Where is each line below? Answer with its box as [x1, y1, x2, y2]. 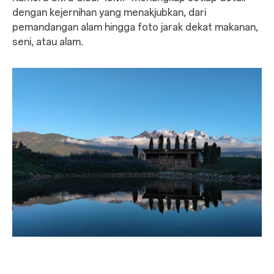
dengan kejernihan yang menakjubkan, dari [12, 6, 206, 18]
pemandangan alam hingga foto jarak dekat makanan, [12, 21, 258, 33]
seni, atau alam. [12, 35, 83, 48]
